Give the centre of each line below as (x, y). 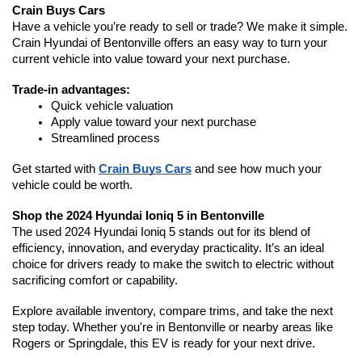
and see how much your (257, 168)
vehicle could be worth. (72, 185)
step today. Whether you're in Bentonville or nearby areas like (173, 327)
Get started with (55, 168)
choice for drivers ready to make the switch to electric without (173, 264)
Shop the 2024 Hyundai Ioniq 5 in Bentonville (138, 215)
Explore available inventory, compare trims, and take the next (173, 311)
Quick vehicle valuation (112, 105)
